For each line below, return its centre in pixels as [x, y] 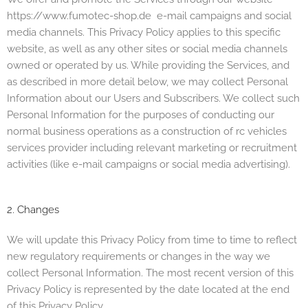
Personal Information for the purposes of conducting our [141, 114]
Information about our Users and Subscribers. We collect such [153, 98]
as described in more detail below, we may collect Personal [147, 81]
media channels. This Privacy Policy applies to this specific [144, 32]
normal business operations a [76, 131]
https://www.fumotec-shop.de [82, 15]
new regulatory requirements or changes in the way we [139, 257]
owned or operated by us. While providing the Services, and [148, 65]
